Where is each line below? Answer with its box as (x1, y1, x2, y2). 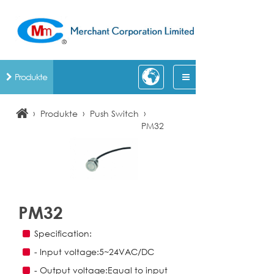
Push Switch (90, 107, 139, 119)
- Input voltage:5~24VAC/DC (34, 245, 154, 257)
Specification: (34, 227, 92, 239)
